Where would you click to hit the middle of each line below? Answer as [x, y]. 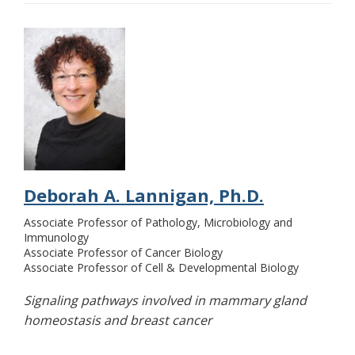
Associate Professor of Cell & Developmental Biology [161, 268]
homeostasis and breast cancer [118, 321]
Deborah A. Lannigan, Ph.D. [144, 195]
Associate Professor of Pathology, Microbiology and [158, 223]
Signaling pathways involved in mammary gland [165, 301]
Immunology [56, 238]
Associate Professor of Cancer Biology [123, 253]
